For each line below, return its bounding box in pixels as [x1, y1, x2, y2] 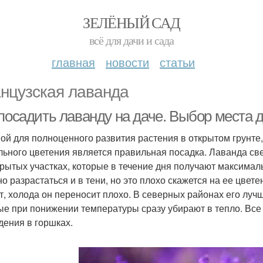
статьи [160, 53, 195, 70]
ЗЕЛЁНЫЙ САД [83, 12, 180, 32]
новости [106, 53, 149, 70]
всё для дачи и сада [89, 32, 174, 48]
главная [52, 53, 95, 70]
